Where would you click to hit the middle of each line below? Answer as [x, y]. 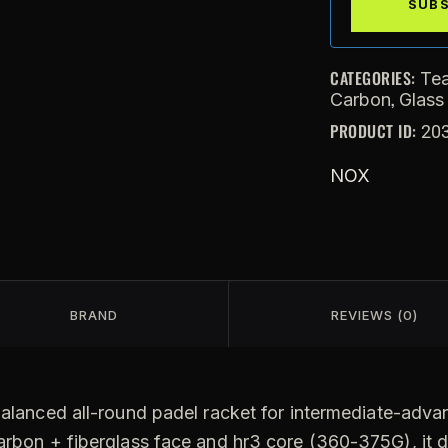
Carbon [360, 99]
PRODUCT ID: [375, 130]
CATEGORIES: [375, 77]
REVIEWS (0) [374, 314]
